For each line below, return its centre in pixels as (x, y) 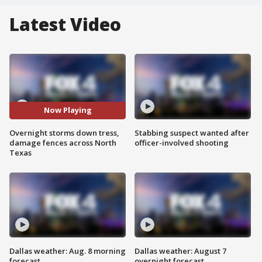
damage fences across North (63, 142)
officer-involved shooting (182, 142)
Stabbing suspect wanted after (192, 132)
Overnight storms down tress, (64, 132)
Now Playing (68, 110)
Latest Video (65, 24)
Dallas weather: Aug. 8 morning (68, 251)
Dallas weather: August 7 (180, 251)
